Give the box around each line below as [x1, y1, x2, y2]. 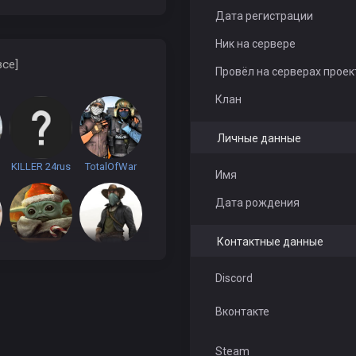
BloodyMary [13, 334, 68, 346]
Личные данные [216, 132, 301, 145]
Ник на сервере [215, 37, 296, 50]
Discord [215, 272, 253, 284]
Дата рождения [215, 196, 300, 209]
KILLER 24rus [10, 161, 71, 173]
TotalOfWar [84, 161, 137, 173]
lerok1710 [87, 334, 133, 346]
